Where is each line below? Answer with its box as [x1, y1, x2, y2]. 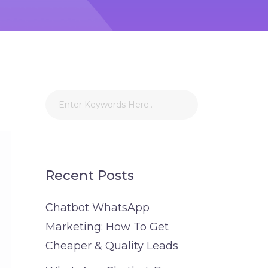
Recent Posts [45, 167, 134, 184]
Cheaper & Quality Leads [45, 239, 178, 252]
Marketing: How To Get [45, 220, 169, 233]
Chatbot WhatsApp [45, 201, 150, 214]
